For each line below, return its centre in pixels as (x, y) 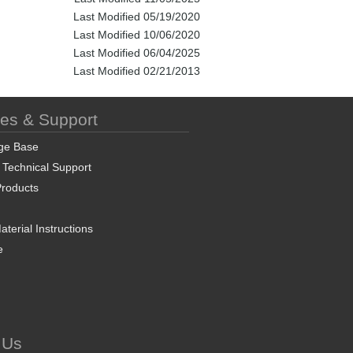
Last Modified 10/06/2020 (137, 35)
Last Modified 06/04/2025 (137, 53)
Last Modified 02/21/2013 (137, 71)
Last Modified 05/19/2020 (137, 17)
